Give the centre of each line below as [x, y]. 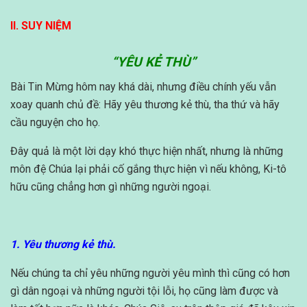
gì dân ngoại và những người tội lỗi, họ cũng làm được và [144, 291]
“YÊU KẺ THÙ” [153, 62]
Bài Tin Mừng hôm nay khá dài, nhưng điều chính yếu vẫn [143, 87]
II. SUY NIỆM [41, 25]
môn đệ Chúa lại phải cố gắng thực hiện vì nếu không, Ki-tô [148, 169]
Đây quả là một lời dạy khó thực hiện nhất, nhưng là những [147, 151]
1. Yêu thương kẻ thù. [63, 245]
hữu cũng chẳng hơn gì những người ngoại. [111, 187]
